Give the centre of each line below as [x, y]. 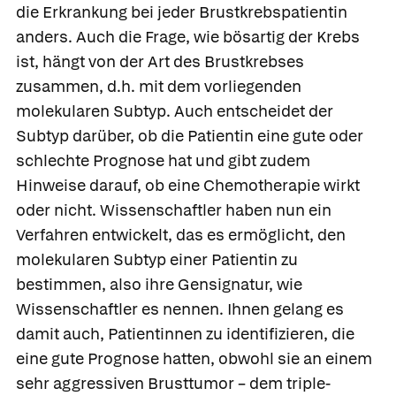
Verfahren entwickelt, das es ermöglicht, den [181, 234]
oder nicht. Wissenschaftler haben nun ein [174, 209]
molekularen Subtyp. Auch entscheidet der [175, 110]
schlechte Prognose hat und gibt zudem [163, 160]
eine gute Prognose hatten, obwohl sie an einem [194, 358]
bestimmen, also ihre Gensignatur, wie [159, 284]
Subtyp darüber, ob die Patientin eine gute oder [190, 135]
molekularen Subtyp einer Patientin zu [157, 259]
